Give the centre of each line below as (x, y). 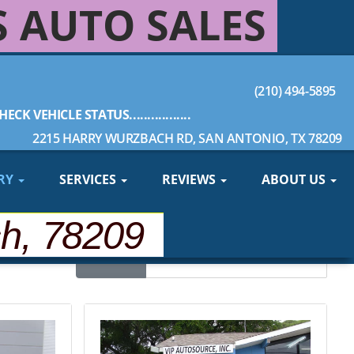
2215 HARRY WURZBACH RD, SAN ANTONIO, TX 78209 (187, 138)
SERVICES (89, 179)
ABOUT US (295, 179)
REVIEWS (190, 179)
